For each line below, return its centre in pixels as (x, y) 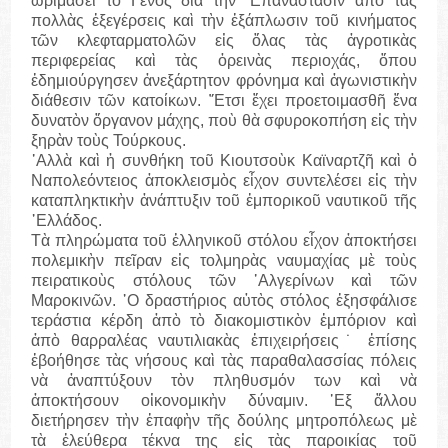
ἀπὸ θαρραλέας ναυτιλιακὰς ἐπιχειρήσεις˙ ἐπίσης (224, 341)
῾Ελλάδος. (67, 221)
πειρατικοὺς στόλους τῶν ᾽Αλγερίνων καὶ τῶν (224, 281)
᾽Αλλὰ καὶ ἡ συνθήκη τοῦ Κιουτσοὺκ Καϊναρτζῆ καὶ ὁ (224, 161)
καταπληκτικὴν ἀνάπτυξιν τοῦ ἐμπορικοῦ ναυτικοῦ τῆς (224, 201)
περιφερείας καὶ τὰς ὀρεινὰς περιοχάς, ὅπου (224, 61)
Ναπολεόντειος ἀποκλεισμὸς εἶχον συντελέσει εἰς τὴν (224, 181)
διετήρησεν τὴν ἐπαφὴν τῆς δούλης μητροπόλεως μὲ (224, 421)
